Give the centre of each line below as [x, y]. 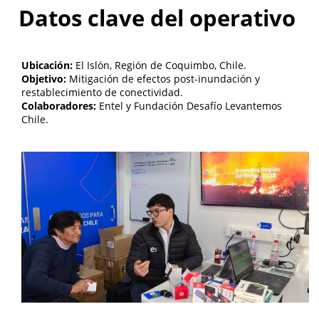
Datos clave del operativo [157, 18]
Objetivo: [44, 79]
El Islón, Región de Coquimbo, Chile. [160, 66]
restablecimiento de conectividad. [103, 93]
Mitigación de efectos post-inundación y [163, 79]
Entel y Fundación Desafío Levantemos [189, 106]
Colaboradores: [59, 106]
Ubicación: [47, 66]
